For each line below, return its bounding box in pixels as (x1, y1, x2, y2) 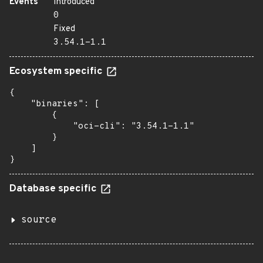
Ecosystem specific (9, 65, 105, 78)
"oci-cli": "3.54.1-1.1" (9, 121, 194, 132)
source (21, 214, 56, 226)
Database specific (9, 183, 99, 195)
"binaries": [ (9, 99, 99, 110)
